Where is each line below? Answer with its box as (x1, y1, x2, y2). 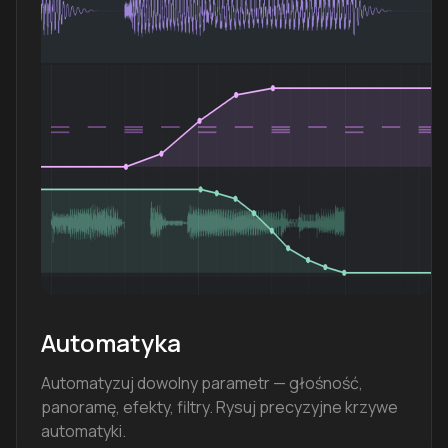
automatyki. (41, 419, 126, 442)
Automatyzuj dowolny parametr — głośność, (41, 371, 363, 394)
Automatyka (41, 325, 181, 359)
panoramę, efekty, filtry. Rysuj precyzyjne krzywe (41, 395, 398, 418)
